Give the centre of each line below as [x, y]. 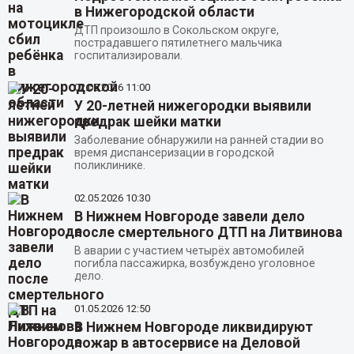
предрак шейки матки [147, 122]
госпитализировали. [128, 55]
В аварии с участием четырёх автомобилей [189, 251]
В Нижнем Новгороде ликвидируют [193, 328]
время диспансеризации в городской [174, 153]
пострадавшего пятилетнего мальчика [178, 42]
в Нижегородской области [164, 11]
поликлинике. [109, 166]
